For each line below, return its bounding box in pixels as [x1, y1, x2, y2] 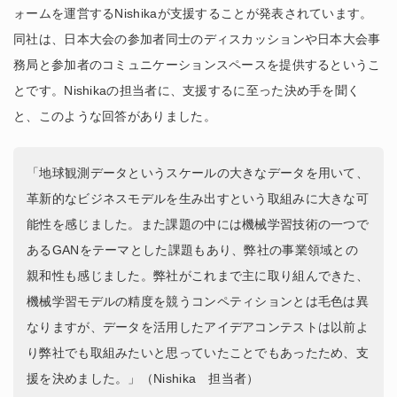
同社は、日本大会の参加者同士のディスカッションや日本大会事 [13, 31, 381, 46]
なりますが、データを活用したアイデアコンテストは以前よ [27, 319, 370, 334]
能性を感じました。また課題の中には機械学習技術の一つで [27, 216, 370, 231]
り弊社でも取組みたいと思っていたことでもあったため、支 [27, 345, 370, 360]
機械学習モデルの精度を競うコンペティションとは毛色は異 [27, 293, 370, 308]
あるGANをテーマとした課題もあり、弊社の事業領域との [27, 242, 359, 257]
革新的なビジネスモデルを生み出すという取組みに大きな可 [27, 191, 370, 206]
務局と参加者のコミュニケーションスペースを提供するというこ [13, 57, 381, 72]
